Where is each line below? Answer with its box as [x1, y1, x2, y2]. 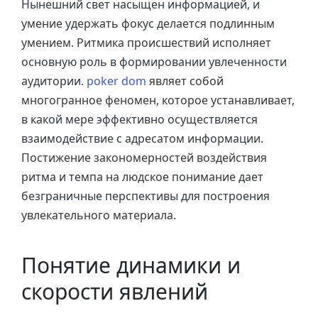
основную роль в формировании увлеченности [21, 54, 287, 70]
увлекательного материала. [21, 207, 176, 223]
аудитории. [21, 73, 87, 89]
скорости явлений [21, 276, 208, 306]
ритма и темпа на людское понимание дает [21, 169, 263, 185]
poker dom [87, 73, 146, 89]
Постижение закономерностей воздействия [21, 150, 267, 165]
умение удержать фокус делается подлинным [21, 16, 275, 31]
